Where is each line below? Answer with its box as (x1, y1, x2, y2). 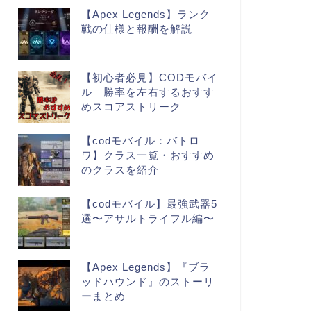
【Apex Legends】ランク (81, 8, 210, 20)
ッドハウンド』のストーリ (81, 275, 215, 287)
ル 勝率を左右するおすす (81, 85, 215, 98)
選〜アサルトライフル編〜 (81, 212, 215, 224)
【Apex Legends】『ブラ (81, 260, 210, 273)
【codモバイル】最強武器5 (81, 197, 217, 210)
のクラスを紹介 (81, 163, 159, 176)
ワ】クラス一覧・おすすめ (81, 149, 215, 161)
